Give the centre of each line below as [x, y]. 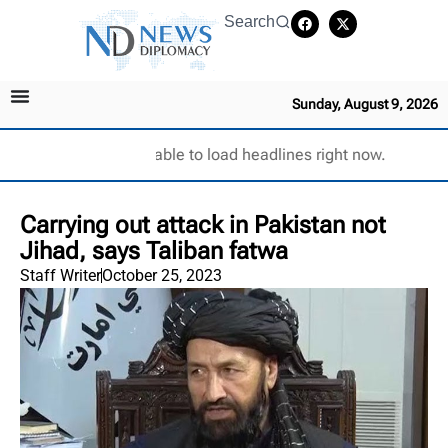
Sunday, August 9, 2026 [365, 103]
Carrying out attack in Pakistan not [203, 224]
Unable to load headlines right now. [259, 154]
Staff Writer [60, 275]
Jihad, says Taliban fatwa [154, 250]
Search [249, 21]
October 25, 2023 [162, 275]
